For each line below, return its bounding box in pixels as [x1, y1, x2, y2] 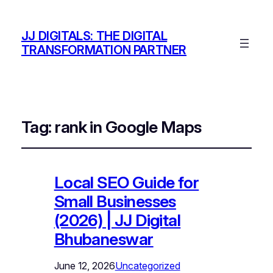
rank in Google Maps [55, 116, 202, 137]
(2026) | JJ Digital [54, 210, 181, 230]
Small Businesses [54, 191, 176, 211]
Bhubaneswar [54, 229, 154, 249]
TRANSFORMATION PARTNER [21, 43, 187, 58]
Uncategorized [115, 259, 180, 272]
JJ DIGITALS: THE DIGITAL [21, 29, 168, 44]
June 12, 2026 [54, 259, 115, 272]
